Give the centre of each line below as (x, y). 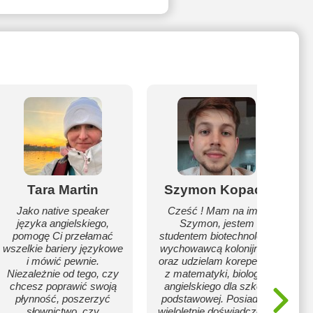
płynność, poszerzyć (63, 299)
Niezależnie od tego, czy (63, 274)
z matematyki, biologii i (217, 274)
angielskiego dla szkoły (217, 286)
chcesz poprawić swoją (63, 286)
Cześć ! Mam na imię (217, 211)
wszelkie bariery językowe (63, 248)
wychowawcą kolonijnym (217, 248)
